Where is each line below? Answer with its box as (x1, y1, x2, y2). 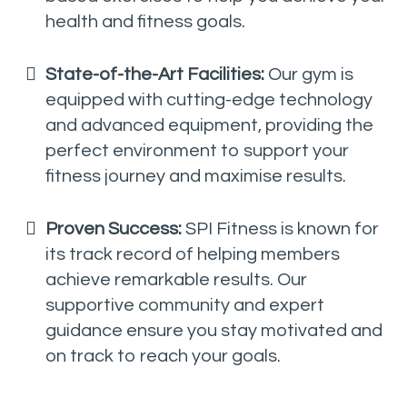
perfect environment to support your (45, 141, 349, 160)
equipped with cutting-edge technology (45, 90, 372, 109)
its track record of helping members (45, 244, 340, 263)
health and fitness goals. (45, 12, 245, 31)
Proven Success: (45, 219, 182, 238)
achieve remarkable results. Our (45, 270, 307, 289)
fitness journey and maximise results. (45, 166, 346, 185)
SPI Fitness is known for (182, 219, 379, 238)
